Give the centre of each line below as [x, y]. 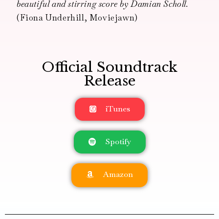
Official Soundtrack [109, 67]
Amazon [118, 174]
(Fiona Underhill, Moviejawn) [77, 17]
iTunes [118, 109]
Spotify [118, 141]
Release [109, 81]
